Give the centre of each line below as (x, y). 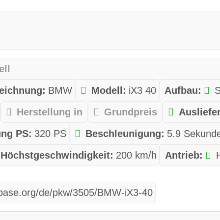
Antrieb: (184, 155)
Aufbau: (183, 91)
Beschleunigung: (125, 134)
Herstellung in (50, 112)
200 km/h (137, 155)
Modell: (109, 91)
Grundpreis (131, 112)
